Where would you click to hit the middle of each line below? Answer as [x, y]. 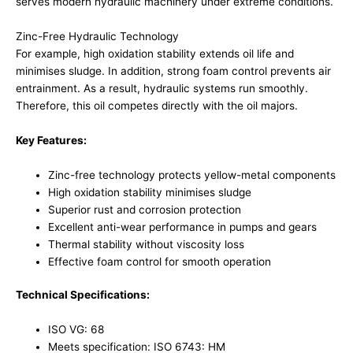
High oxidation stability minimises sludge [150, 192]
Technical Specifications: [83, 295]
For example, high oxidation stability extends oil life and [155, 54]
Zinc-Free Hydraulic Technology [97, 37]
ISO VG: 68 [76, 330]
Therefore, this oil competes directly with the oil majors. [157, 106]
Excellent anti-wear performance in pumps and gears [183, 227]
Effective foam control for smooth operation [160, 261]
